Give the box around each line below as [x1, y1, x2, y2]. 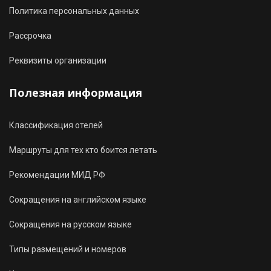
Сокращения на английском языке [9, 195, 146, 204]
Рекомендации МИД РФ [9, 170, 105, 180]
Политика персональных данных [9, 6, 139, 16]
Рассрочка [9, 31, 51, 41]
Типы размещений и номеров [9, 244, 126, 254]
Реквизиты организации [9, 56, 106, 65]
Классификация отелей [9, 120, 103, 130]
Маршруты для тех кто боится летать [9, 145, 157, 155]
